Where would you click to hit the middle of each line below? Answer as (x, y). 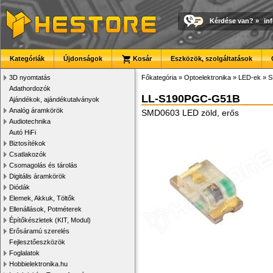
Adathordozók (30, 88)
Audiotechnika (30, 121)
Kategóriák (27, 58)
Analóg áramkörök (36, 110)
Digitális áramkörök (37, 176)
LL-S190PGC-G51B (191, 99)
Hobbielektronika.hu (38, 264)
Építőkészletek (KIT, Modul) (50, 220)
